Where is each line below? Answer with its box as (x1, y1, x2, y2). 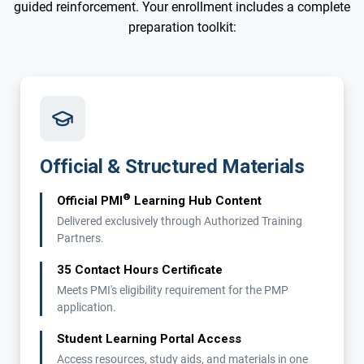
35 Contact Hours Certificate (57, 262, 223, 277)
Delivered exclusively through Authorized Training (57, 214, 302, 227)
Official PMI (57, 193, 123, 208)
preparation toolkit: (128, 19, 236, 35)
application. (57, 300, 116, 314)
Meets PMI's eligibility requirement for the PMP (57, 283, 288, 297)
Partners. (57, 231, 104, 245)
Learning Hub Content (131, 193, 262, 208)
